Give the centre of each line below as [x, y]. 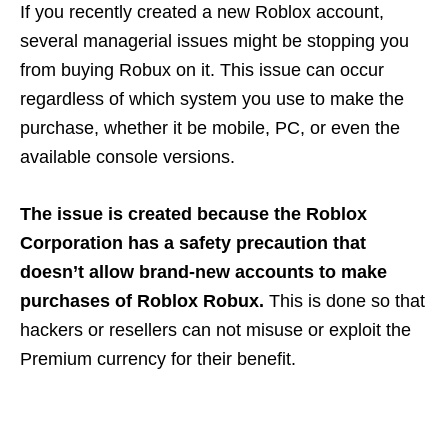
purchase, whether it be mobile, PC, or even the [210, 128]
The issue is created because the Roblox [193, 214]
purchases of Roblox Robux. [142, 301]
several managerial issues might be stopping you [214, 41]
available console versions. [127, 157]
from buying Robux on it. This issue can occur [202, 70]
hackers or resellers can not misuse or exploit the [215, 330]
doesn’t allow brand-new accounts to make [203, 272]
